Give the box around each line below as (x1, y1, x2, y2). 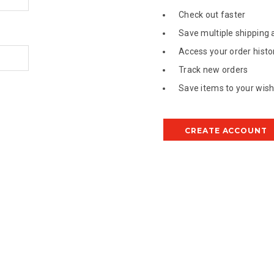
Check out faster (178, 10, 246, 20)
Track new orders (178, 65, 248, 75)
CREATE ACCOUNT (184, 125, 268, 135)
